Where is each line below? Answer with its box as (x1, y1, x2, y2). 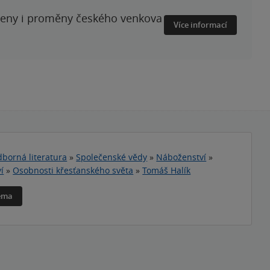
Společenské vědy (76, 151, 148, 163)
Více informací (174, 19, 227, 30)
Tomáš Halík (142, 165, 191, 176)
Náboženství (156, 151, 207, 163)
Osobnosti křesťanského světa (13, 165, 134, 176)
